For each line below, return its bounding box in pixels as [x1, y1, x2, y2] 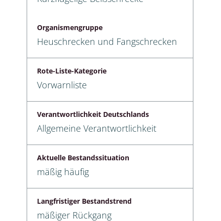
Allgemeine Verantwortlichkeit [37, 122, 156, 134]
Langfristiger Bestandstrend [37, 196, 132, 206]
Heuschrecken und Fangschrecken [37, 35, 177, 47]
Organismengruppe [37, 22, 103, 32]
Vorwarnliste [37, 78, 87, 91]
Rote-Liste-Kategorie [37, 66, 107, 75]
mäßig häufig [37, 165, 89, 178]
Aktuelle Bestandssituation [37, 152, 129, 162]
